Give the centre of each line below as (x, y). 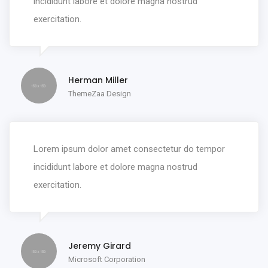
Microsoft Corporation (107, 260)
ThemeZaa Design (100, 94)
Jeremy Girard (100, 246)
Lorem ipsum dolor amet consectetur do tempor (129, 149)
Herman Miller (98, 80)
